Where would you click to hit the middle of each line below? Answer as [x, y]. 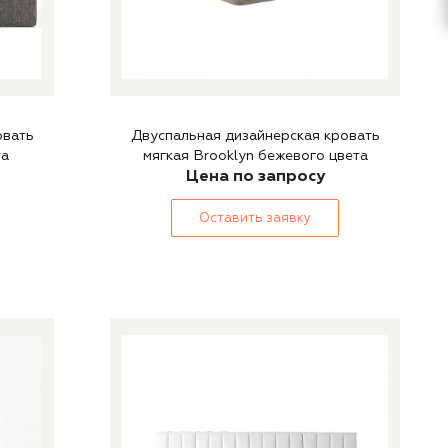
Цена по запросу [255, 176]
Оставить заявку [255, 218]
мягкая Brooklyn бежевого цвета [255, 155]
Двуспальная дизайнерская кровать [255, 135]
